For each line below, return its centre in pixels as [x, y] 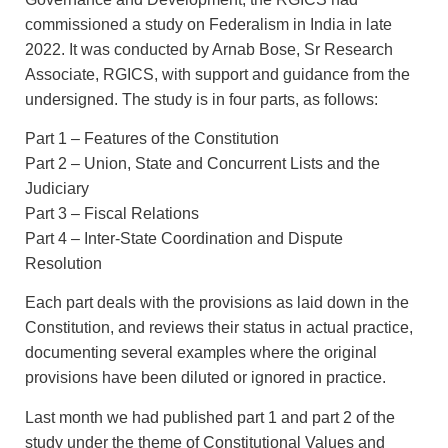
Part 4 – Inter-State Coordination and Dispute [184, 239]
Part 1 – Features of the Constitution [152, 139]
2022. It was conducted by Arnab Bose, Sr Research [209, 49]
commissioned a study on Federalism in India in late [208, 24]
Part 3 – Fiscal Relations [112, 214]
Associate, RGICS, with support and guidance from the [217, 74]
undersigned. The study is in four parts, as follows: [201, 99]
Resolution [63, 264]
